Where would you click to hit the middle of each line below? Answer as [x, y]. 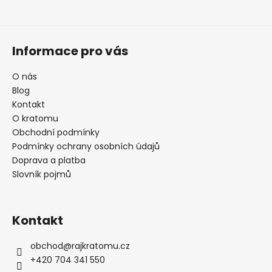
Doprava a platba [49, 160]
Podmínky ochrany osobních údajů [86, 146]
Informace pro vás [70, 51]
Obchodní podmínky [56, 132]
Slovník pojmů [42, 174]
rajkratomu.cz [101, 246]
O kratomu [35, 118]
